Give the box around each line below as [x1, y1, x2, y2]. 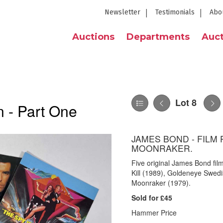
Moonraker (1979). [131, 178, 191, 188]
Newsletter [105, 8, 140, 16]
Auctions [72, 31, 114, 42]
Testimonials [155, 8, 195, 16]
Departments [126, 31, 190, 42]
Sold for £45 [131, 193, 172, 203]
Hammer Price [131, 208, 177, 218]
